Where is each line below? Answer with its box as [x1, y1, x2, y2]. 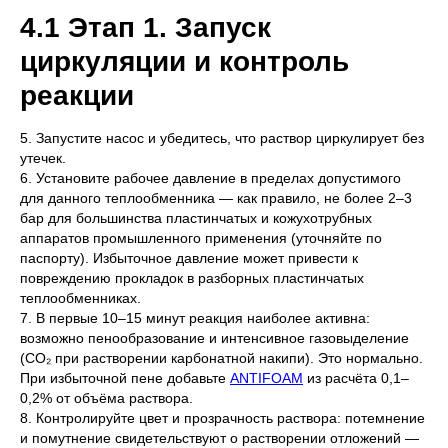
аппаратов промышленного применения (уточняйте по [20, 230, 382, 247]
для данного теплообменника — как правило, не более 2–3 [20, 190, 412, 207]
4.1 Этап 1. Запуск [20, 12, 271, 44]
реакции [20, 80, 134, 112]
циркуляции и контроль [20, 46, 349, 78]
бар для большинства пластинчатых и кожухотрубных [20, 210, 372, 227]
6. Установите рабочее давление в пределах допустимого [20, 170, 401, 187]
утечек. [20, 150, 66, 167]
